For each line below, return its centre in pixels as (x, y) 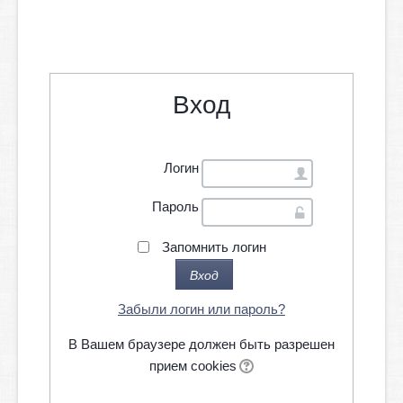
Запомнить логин (214, 247)
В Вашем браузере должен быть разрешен (201, 344)
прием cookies (193, 366)
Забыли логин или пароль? (201, 309)
